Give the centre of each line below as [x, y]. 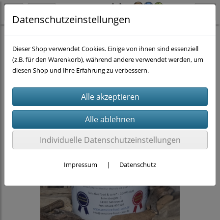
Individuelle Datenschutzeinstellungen [110, 140]
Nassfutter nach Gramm [71, 36]
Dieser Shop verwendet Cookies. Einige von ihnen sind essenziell [105, 49]
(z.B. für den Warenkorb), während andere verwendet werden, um [108, 59]
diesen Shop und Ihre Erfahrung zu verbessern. [81, 70]
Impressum [81, 165]
